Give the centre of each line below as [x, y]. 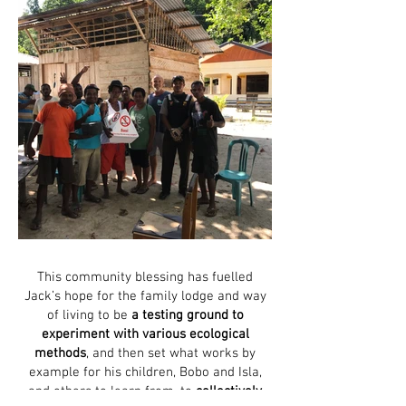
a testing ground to [187, 315]
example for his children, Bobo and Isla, [145, 372]
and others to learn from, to [112, 391]
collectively [229, 391]
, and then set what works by [171, 353]
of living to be [89, 315]
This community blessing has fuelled [145, 277]
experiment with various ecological [145, 334]
